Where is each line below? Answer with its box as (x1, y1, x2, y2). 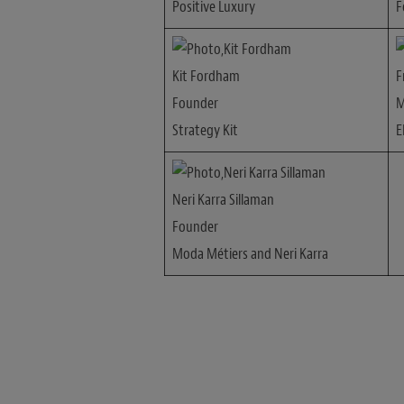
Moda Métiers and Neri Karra (172, 243, 329, 263)
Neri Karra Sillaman (172, 189, 275, 209)
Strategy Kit (172, 120, 239, 140)
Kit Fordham (172, 66, 241, 86)
